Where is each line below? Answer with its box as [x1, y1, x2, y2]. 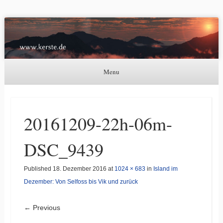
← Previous [23, 204, 60, 212]
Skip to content [4, 87, 51, 96]
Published [23, 165, 53, 173]
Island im [153, 165, 178, 173]
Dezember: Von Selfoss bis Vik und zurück [23, 178, 138, 186]
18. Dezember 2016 [52, 165, 107, 173]
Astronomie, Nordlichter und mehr [10, 11, 120, 22]
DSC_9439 [23, 137, 104, 162]
